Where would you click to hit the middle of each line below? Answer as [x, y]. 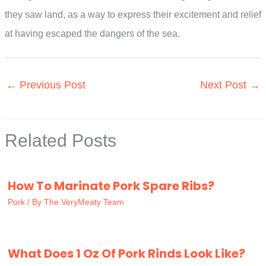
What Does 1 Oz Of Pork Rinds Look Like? [126, 253]
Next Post [225, 85]
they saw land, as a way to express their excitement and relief [133, 14]
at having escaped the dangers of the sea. [92, 33]
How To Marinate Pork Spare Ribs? [111, 186]
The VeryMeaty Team [84, 202]
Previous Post [51, 85]
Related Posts [61, 140]
